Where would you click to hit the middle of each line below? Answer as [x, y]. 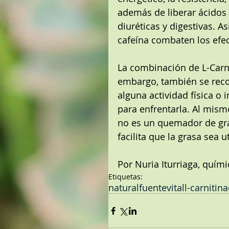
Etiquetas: [125, 177]
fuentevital [162, 188]
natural [124, 188]
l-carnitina [206, 188]
